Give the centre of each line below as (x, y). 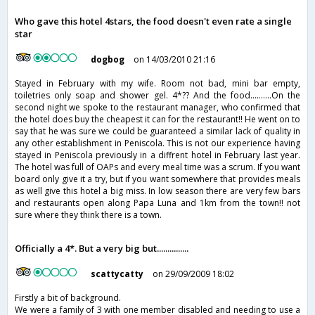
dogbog (108, 60)
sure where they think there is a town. (88, 215)
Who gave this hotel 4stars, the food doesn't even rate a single (153, 21)
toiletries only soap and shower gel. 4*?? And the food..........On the (157, 96)
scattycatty (117, 274)
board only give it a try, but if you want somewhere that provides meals (157, 179)
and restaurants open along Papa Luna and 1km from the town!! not (157, 203)
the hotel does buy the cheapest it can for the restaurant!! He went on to (157, 120)
